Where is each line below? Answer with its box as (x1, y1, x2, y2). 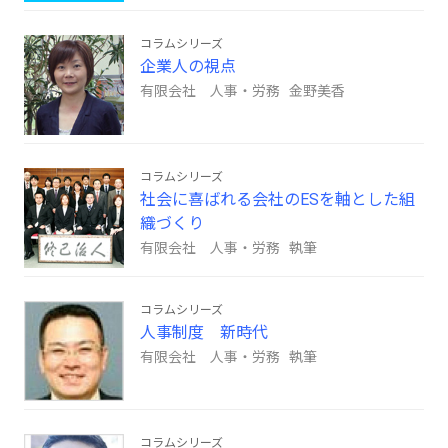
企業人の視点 (140, 57, 236, 77)
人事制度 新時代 (140, 323, 268, 343)
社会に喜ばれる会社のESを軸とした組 (140, 190, 415, 210)
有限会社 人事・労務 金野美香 (140, 83, 345, 100)
